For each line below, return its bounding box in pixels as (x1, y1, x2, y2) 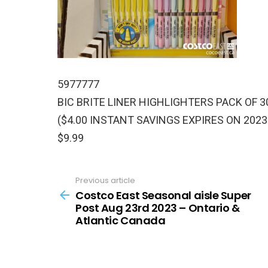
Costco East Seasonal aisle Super (75, 188, 251, 203)
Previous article (75, 174, 135, 186)
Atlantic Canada (75, 213, 166, 229)
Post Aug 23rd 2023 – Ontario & (75, 200, 240, 216)
